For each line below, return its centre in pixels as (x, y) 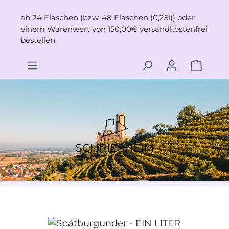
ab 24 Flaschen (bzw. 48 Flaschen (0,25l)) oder (108, 18)
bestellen (38, 40)
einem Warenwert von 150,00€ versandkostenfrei (114, 29)
